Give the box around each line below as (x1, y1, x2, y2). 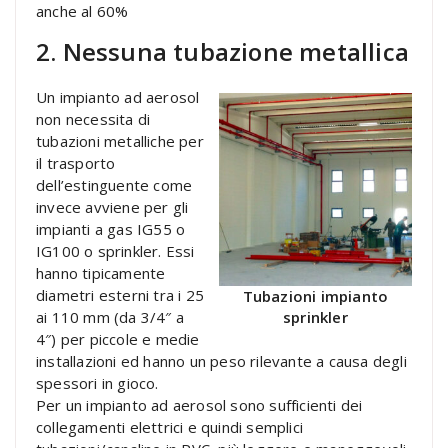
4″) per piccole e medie (36, 328, 200, 349)
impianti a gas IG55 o (36, 218, 186, 239)
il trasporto (36, 152, 116, 173)
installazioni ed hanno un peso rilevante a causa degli (36, 350, 407, 371)
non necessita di (36, 108, 151, 129)
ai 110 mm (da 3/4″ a (36, 306, 184, 327)
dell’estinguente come (36, 174, 193, 195)
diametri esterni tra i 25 (36, 284, 204, 305)
